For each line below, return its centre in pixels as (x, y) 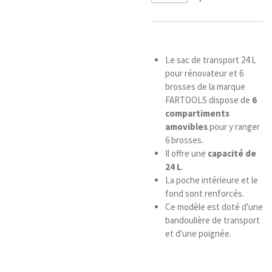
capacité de (232, 154)
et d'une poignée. (198, 234)
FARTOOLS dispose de (208, 100)
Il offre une (186, 154)
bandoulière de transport (212, 220)
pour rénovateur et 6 (204, 73)
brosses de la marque (205, 87)
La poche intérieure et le (211, 180)
